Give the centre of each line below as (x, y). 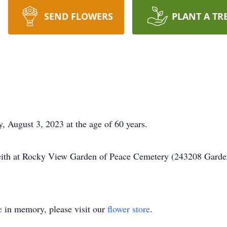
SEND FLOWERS (78, 16)
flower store (129, 209)
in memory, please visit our (55, 209)
